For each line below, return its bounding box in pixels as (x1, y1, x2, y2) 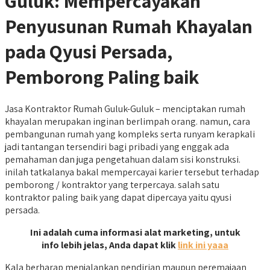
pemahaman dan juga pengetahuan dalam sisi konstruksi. (5, 152, 240, 166)
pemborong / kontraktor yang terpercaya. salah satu (5, 178, 219, 191)
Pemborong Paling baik (5, 64, 199, 90)
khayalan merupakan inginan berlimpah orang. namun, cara (5, 115, 250, 128)
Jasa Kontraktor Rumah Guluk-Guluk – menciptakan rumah (5, 102, 245, 115)
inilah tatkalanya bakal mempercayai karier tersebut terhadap (5, 165, 259, 178)
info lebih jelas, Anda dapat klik (42, 238, 178, 251)
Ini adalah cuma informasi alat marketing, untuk (30, 225, 240, 239)
